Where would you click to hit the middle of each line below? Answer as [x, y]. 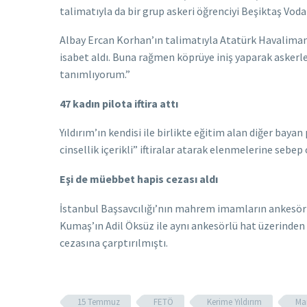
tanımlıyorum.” [95, 74]
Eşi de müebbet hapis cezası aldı [139, 179]
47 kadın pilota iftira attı [119, 103]
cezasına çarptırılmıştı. [114, 242]
